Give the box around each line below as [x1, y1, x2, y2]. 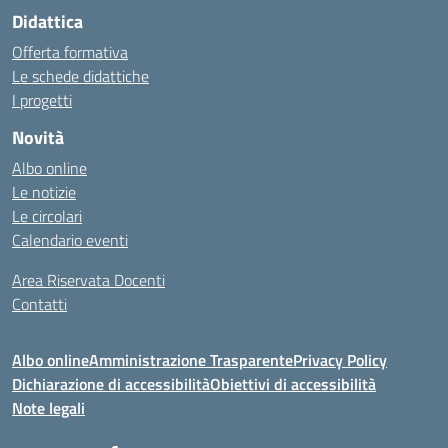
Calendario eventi [12, 228, 128, 252]
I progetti [12, 88, 72, 112]
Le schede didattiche [12, 64, 149, 88]
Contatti [12, 292, 67, 316]
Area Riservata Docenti [12, 268, 165, 292]
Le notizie [12, 180, 76, 204]
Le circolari [12, 204, 82, 228]
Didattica [12, 8, 83, 35]
